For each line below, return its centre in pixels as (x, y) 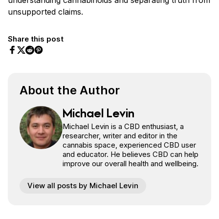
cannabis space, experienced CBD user (129, 145)
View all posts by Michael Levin (83, 185)
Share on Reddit (54, 60)
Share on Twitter (46, 59)
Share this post (36, 39)
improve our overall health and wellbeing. (131, 163)
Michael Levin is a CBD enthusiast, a (123, 126)
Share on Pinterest (67, 59)
